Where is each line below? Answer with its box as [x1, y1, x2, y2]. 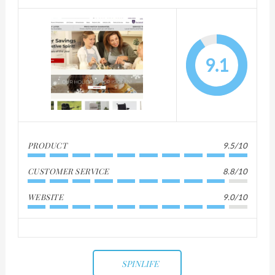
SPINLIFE [122, 257, 160, 269]
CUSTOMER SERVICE [27, 165, 109, 176]
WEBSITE [27, 191, 64, 202]
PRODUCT [27, 139, 68, 150]
